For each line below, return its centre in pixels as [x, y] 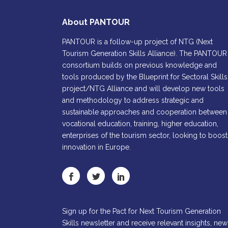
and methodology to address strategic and [133, 101]
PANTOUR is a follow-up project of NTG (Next [137, 42]
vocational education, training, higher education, [140, 124]
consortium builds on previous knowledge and [139, 65]
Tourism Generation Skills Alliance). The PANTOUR [145, 54]
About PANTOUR [96, 22]
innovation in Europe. [96, 147]
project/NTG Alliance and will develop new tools [143, 89]
